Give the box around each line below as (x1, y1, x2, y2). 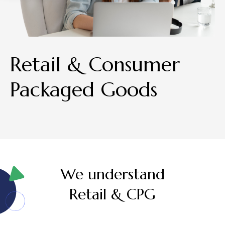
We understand (60, 164, 165, 183)
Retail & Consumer (10, 51, 180, 77)
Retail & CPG (69, 184, 156, 203)
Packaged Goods (10, 76, 157, 102)
